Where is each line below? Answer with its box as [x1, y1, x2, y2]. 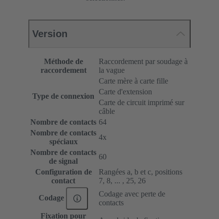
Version [32, 28, 67, 40]
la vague [99, 66, 125, 75]
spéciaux [49, 137, 78, 146]
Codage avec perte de [99, 190, 165, 198]
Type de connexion [32, 92, 94, 101]
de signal [49, 157, 78, 166]
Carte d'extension [99, 88, 152, 96]
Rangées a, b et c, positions [99, 168, 182, 176]
